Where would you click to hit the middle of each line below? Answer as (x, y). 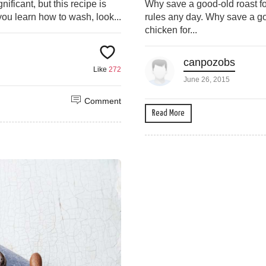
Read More (168, 113)
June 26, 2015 (207, 80)
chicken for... (171, 30)
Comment (103, 101)
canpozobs (209, 63)
